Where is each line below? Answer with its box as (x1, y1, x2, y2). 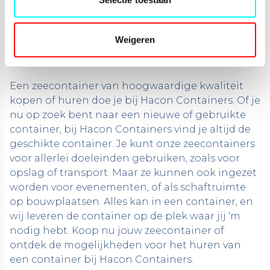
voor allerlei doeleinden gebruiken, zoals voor (10, 152, 240, 164)
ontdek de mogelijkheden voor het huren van (10, 239, 241, 251)
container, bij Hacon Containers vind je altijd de (10, 124, 251, 135)
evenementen (76, 181, 147, 193)
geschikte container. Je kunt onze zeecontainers (10, 138, 255, 149)
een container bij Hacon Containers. (10, 254, 196, 265)
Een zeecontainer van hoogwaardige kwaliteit (10, 80, 243, 92)
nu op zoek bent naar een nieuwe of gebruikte (10, 109, 246, 121)
